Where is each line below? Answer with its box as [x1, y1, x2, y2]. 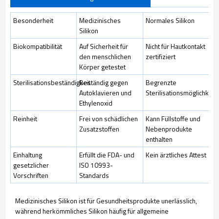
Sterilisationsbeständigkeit [13, 77, 90, 88]
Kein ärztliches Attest [146, 150, 206, 160]
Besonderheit [13, 15, 53, 25]
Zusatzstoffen [79, 124, 119, 134]
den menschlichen [79, 51, 131, 62]
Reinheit [13, 113, 37, 124]
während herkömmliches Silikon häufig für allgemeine [15, 206, 169, 216]
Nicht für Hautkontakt [146, 41, 205, 51]
